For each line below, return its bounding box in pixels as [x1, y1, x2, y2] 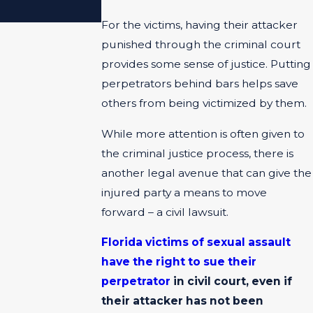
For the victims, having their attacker [101, 18, 298, 32]
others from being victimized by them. [101, 96, 307, 110]
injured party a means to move [101, 185, 268, 199]
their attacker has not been [101, 294, 264, 308]
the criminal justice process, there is [101, 146, 294, 160]
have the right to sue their [101, 255, 257, 269]
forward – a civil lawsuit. [101, 205, 229, 219]
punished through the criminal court [101, 38, 301, 52]
